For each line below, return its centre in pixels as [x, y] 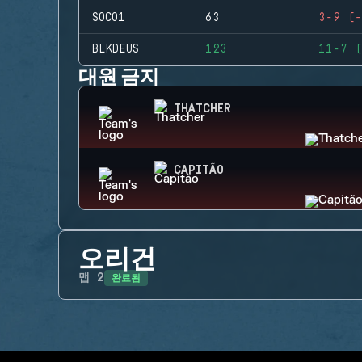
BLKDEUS [116, 49]
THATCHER [202, 109]
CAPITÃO [199, 170]
